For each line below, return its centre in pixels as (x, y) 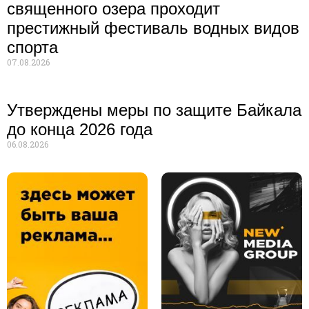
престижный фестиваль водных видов (153, 28)
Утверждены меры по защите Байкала (154, 110)
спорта (32, 48)
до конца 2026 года (80, 130)
